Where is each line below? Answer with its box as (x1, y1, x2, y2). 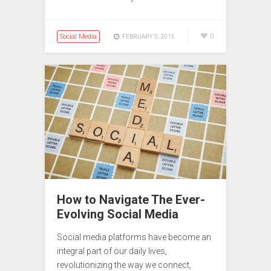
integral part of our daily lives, (57, 246, 167, 256)
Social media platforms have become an (57, 232, 211, 242)
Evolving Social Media (57, 206, 178, 221)
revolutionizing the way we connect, (57, 260, 191, 270)
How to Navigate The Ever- (57, 192, 205, 207)
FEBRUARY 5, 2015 (122, 33, 175, 40)
